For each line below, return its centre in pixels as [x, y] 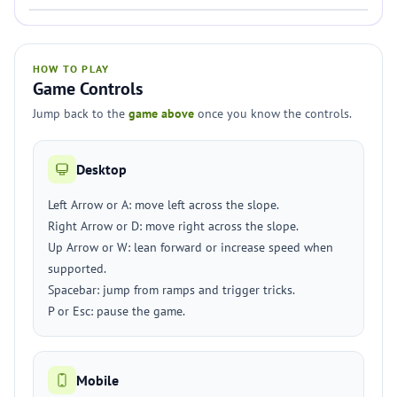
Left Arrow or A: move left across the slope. [163, 205]
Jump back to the [81, 113]
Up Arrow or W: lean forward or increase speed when [191, 247]
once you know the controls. [273, 113]
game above [161, 113]
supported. [77, 269]
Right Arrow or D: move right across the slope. [173, 226]
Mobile [97, 380]
